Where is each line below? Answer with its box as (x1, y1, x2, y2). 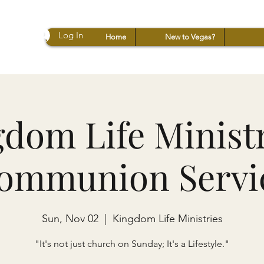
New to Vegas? (165, 32, 215, 41)
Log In (58, 29, 84, 41)
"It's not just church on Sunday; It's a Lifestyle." (35, 238, 229, 249)
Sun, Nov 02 (41, 212, 98, 225)
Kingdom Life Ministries (112, 212, 223, 225)
